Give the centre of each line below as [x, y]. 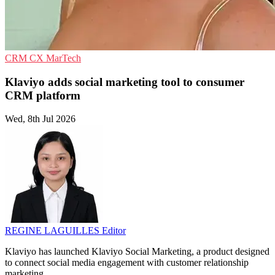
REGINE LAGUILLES [53, 231]
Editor [114, 231]
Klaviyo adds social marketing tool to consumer [125, 82]
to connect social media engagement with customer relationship [127, 263]
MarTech [64, 58]
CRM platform [43, 95]
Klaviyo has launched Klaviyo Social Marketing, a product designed [137, 252]
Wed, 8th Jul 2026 [40, 119]
